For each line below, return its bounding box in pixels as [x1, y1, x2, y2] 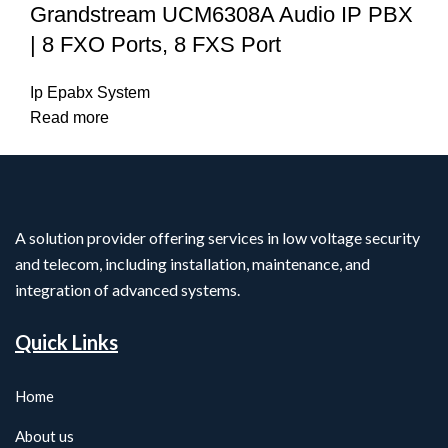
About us [15, 426, 74, 445]
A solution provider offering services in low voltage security [15, 227, 420, 247]
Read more [30, 108, 109, 126]
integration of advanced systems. [15, 279, 240, 299]
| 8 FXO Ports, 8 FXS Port [30, 31, 281, 57]
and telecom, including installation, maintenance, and [15, 253, 370, 273]
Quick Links [15, 329, 118, 354]
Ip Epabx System [30, 83, 150, 101]
